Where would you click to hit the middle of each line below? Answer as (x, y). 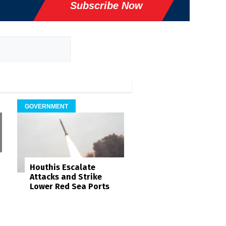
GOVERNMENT (46, 106)
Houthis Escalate (62, 167)
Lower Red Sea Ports (69, 187)
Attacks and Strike (66, 177)
